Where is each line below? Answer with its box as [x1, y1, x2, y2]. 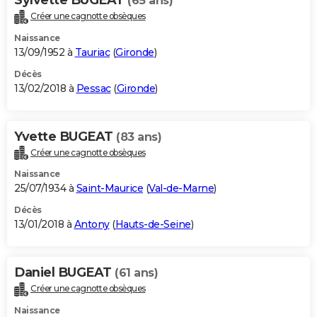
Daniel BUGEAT [14, 265, 115, 281]
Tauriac [74, 45, 110, 59]
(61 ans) [115, 266, 158, 280]
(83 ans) [116, 129, 161, 144]
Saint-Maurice [76, 182, 143, 195]
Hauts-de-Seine [115, 218, 191, 231]
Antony [74, 218, 110, 231]
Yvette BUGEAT [14, 128, 116, 144]
